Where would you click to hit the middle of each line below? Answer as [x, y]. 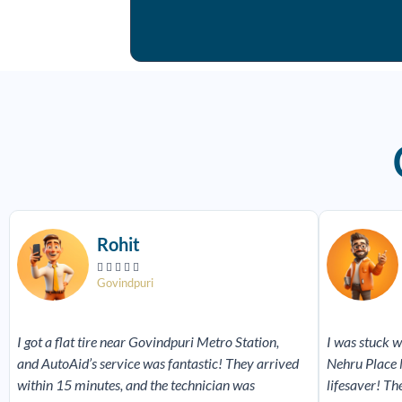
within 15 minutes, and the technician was [136, 384]
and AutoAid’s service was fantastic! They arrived [158, 363]
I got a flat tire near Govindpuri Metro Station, [148, 341]
